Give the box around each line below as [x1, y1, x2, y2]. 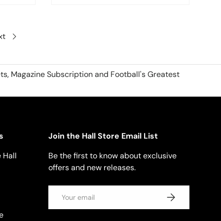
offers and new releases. [48, 162, 136, 173]
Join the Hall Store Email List [48, 131, 158, 142]
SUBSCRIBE [164, 190, 201, 200]
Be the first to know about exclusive [48, 150, 177, 161]
